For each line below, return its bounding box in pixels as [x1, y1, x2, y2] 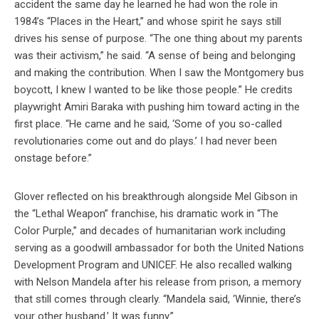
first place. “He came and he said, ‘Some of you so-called [14, 117, 282, 131]
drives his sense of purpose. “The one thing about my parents [14, 32, 303, 46]
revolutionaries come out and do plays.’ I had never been [14, 135, 277, 148]
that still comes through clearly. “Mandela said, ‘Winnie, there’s [14, 293, 301, 306]
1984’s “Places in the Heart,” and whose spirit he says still [14, 15, 281, 28]
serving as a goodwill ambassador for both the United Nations [14, 241, 304, 255]
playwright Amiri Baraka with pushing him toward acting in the [14, 100, 300, 114]
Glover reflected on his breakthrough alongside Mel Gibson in [14, 190, 298, 204]
